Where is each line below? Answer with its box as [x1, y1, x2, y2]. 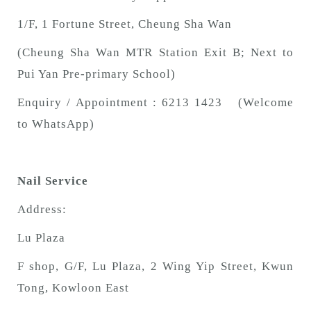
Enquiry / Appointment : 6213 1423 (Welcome [17, 96, 294, 110]
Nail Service [17, 174, 88, 188]
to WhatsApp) [17, 117, 94, 131]
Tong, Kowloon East [17, 281, 129, 295]
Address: [17, 203, 67, 217]
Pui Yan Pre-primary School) [17, 67, 176, 81]
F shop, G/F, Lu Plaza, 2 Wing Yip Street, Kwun [17, 260, 294, 274]
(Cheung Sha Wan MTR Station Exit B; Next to [17, 46, 294, 60]
